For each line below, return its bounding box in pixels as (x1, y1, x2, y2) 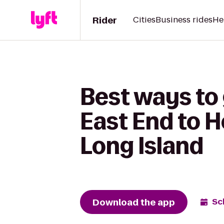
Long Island (80, 133, 203, 158)
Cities (133, 14, 155, 25)
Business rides (155, 14, 212, 25)
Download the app (92, 195, 175, 208)
